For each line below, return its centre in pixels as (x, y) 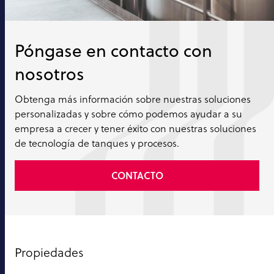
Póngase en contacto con (113, 51)
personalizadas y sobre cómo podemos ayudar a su (128, 114)
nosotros (50, 74)
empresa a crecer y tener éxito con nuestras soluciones (135, 129)
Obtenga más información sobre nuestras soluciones (133, 99)
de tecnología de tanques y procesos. (97, 143)
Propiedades (49, 253)
